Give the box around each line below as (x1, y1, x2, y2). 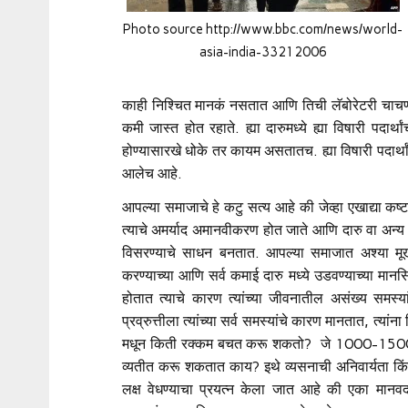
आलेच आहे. (121, 164, 182, 182)
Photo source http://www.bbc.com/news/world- (123, 20, 403, 37)
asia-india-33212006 (199, 43, 327, 60)
